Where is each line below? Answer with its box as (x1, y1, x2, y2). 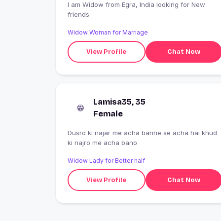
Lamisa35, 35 (93, 97, 146, 107)
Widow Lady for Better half (68, 157, 145, 165)
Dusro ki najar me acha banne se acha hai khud (68, 129, 217, 137)
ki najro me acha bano (68, 139, 137, 147)
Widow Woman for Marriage (68, 29, 148, 37)
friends (68, 10, 89, 19)
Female (93, 109, 123, 119)
